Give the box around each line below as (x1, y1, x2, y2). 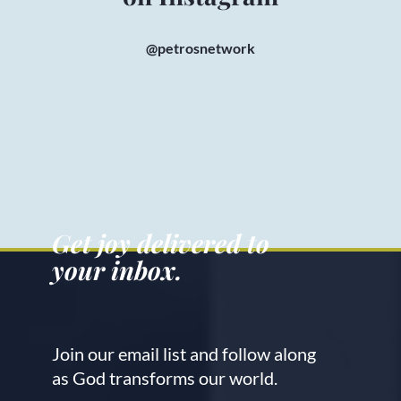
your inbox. (52, 253, 183, 287)
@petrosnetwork (145, 39, 255, 57)
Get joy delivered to (52, 226, 270, 260)
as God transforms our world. (52, 367, 278, 389)
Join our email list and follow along (52, 343, 317, 365)
